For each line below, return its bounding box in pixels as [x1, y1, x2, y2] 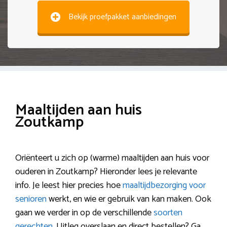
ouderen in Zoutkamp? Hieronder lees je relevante [15, 164, 197, 179]
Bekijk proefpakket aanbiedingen [68, 10, 176, 24]
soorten [154, 205, 182, 220]
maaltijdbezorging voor [123, 178, 206, 193]
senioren [15, 192, 47, 207]
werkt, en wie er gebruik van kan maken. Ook [47, 192, 211, 207]
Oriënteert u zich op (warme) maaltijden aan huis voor [15, 150, 209, 166]
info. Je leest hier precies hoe [15, 178, 123, 193]
